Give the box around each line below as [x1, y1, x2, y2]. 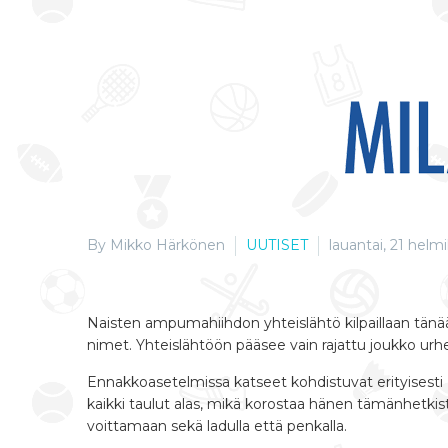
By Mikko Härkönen [87, 236, 225, 254]
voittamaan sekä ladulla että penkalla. [87, 417, 347, 436]
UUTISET [246, 236, 308, 254]
